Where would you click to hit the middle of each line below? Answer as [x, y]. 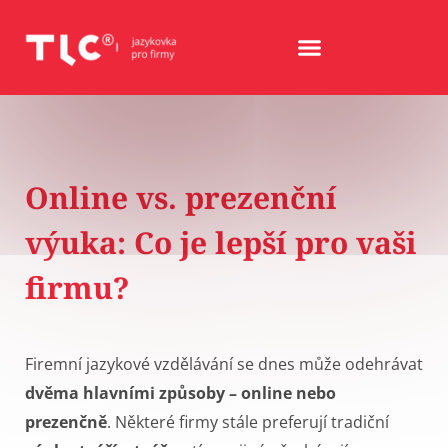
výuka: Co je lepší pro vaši [221, 243]
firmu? [77, 288]
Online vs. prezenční [181, 198]
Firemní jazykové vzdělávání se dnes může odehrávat [224, 364]
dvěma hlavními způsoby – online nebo [180, 393]
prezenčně [66, 422]
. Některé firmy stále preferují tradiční [248, 422]
